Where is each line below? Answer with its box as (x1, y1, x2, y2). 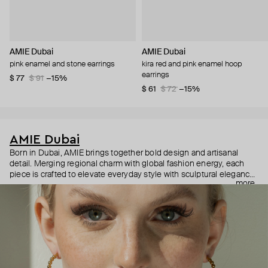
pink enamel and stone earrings (10, 60, 115, 68)
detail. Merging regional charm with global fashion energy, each (10, 159, 245, 168)
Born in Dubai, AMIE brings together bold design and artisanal (10, 148, 239, 157)
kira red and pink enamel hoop (142, 60, 242, 68)
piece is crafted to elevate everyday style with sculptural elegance (10, 170, 255, 179)
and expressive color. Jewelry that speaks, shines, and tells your (10, 181, 248, 190)
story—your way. (10, 191, 69, 200)
